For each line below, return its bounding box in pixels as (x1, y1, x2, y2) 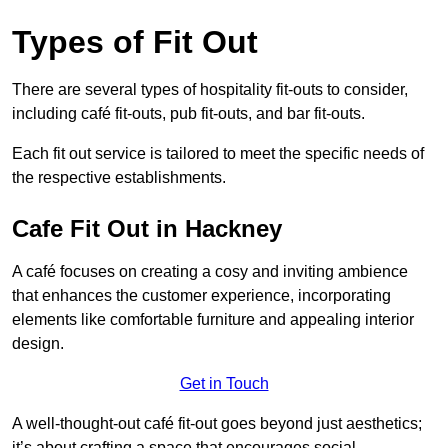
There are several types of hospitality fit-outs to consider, (12, 81, 408, 99)
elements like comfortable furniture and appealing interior (12, 311, 414, 329)
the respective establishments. (12, 169, 226, 187)
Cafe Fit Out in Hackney (12, 215, 282, 243)
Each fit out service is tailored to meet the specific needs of (12, 145, 424, 163)
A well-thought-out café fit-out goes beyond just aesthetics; (12, 415, 422, 433)
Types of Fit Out (12, 24, 258, 61)
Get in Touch (179, 375, 269, 393)
